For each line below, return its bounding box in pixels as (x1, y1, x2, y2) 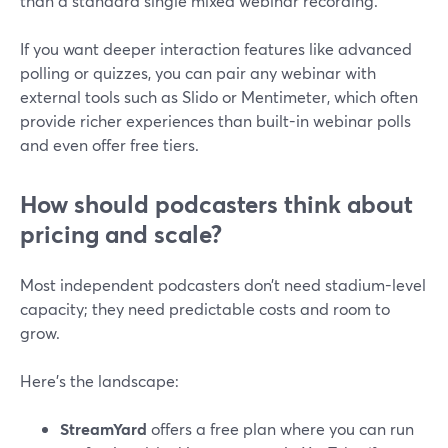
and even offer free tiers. (20, 134, 199, 155)
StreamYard (60, 418, 147, 439)
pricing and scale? (20, 218, 222, 250)
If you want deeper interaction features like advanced (20, 38, 412, 59)
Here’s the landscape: (20, 370, 179, 391)
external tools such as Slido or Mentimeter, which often (20, 86, 418, 107)
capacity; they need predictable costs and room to (20, 298, 390, 319)
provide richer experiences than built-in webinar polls (20, 110, 411, 131)
